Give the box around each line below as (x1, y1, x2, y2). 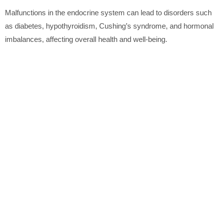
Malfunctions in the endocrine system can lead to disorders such (5, 8, 212, 17)
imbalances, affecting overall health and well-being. (5, 35, 167, 44)
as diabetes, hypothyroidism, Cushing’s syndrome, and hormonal (5, 22, 214, 31)
